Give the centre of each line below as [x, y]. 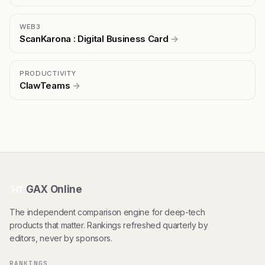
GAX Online [54, 190]
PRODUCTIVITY [48, 74]
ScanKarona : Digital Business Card [95, 39]
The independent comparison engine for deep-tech [107, 212]
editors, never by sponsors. [61, 238]
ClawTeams [46, 86]
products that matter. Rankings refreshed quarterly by [109, 225]
